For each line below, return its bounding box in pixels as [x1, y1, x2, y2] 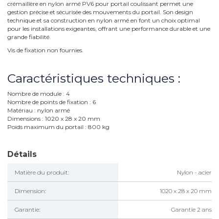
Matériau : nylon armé [7, 107, 70, 114]
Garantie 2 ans [171, 206, 212, 214]
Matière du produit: [15, 169, 69, 176]
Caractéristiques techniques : [7, 71, 180, 86]
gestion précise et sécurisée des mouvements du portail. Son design [7, 8, 193, 16]
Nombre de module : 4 [7, 90, 70, 98]
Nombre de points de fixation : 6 [7, 98, 96, 106]
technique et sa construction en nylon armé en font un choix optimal [7, 17, 200, 24]
